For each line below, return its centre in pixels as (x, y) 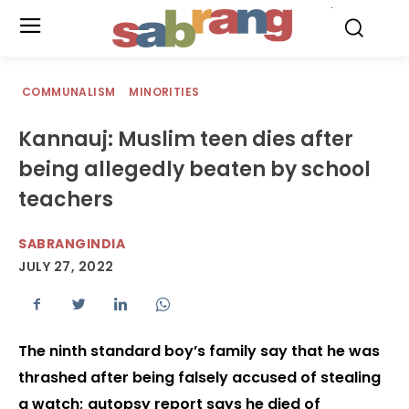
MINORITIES (164, 92)
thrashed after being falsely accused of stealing (199, 378)
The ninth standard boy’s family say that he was (199, 351)
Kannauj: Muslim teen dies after (186, 139)
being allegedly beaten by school (194, 169)
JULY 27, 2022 (66, 267)
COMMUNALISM (69, 92)
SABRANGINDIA (72, 244)
